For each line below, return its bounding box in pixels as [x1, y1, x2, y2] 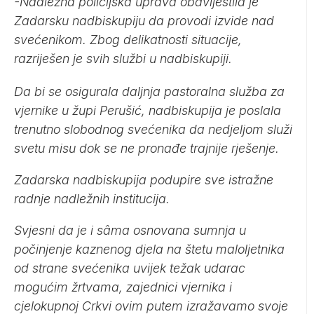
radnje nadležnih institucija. [14, 191, 170, 207]
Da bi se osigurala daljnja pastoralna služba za [14, 84, 285, 100]
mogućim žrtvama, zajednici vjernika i [14, 280, 232, 295]
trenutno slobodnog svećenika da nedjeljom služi [14, 122, 292, 137]
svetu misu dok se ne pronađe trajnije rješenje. [14, 141, 279, 156]
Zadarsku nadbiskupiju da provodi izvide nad [14, 13, 274, 29]
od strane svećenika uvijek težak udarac [14, 261, 245, 276]
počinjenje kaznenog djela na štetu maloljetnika [14, 242, 285, 257]
